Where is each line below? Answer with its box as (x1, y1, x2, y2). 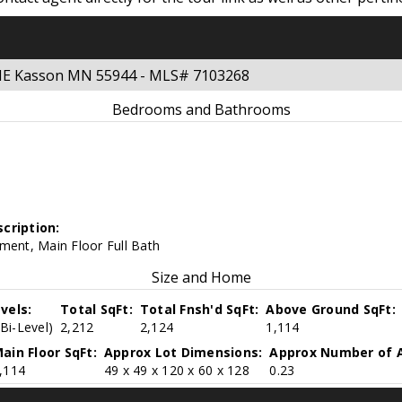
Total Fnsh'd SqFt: (139, 301, 259, 319)
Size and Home (151, 267, 251, 288)
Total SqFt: (60, 301, 133, 319)
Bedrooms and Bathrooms (111, 100, 291, 120)
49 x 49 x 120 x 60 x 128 (103, 362, 249, 380)
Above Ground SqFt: (266, 301, 396, 319)
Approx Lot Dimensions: (103, 344, 263, 362)
